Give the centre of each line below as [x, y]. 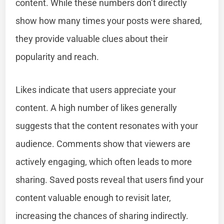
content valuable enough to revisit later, [93, 197]
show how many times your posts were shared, [109, 20]
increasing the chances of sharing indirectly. [102, 215]
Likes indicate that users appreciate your [96, 89]
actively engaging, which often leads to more [104, 161]
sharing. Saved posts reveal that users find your [110, 179]
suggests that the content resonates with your [107, 125]
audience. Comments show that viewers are [103, 143]
